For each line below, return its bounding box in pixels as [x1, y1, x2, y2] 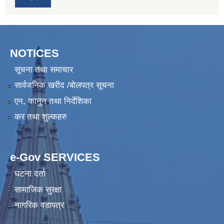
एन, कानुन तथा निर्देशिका [14, 96, 91, 106]
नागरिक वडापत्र [14, 200, 64, 210]
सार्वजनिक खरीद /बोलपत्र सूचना [14, 80, 114, 90]
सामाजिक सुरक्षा [14, 184, 61, 194]
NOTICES [10, 46, 59, 59]
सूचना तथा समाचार [14, 64, 73, 74]
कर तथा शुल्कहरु [14, 112, 67, 122]
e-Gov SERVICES [10, 151, 100, 164]
